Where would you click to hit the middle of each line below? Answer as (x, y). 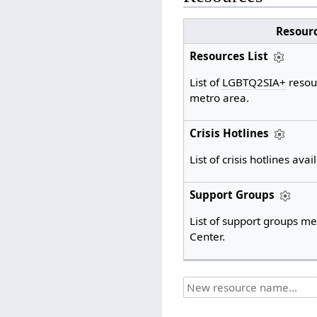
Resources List (229, 56)
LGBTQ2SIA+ (254, 82)
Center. (207, 236)
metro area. (219, 97)
